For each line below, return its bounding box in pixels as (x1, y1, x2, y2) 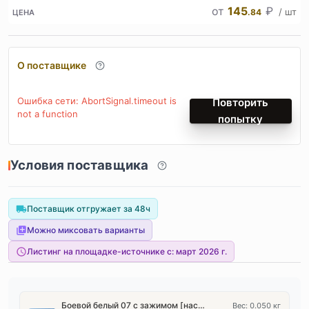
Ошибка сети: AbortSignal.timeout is (17, 95, 177, 106)
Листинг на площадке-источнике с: (27, 246, 176, 257)
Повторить (212, 96, 269, 109)
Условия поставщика (10, 157, 149, 173)
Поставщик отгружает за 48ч (27, 203, 150, 214)
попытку (218, 112, 263, 126)
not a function (17, 108, 78, 119)
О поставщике (17, 59, 86, 71)
